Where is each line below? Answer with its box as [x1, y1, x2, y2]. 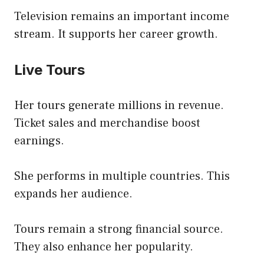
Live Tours [14, 61, 85, 78]
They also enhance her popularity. [14, 239, 193, 255]
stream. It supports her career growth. [14, 26, 218, 42]
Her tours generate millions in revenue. [14, 97, 224, 113]
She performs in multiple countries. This [14, 168, 230, 184]
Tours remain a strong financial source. [14, 221, 223, 237]
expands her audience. [14, 186, 133, 202]
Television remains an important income [14, 8, 229, 24]
